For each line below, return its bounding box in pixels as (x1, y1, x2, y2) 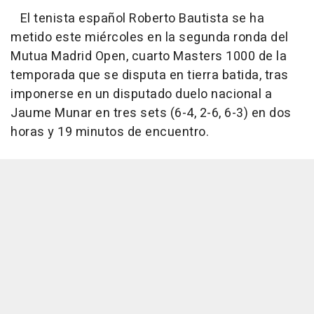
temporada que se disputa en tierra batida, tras (11, 66, 289, 86)
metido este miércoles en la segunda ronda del (11, 28, 289, 48)
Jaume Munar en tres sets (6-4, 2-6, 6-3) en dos (11, 104, 292, 123)
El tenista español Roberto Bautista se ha (11, 9, 264, 29)
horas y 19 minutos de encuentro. (11, 123, 209, 142)
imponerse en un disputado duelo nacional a (11, 85, 272, 104)
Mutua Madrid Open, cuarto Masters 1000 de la (11, 47, 287, 67)
